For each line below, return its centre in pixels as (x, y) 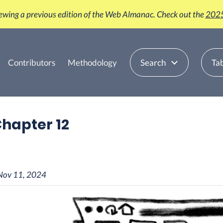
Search (153, 62)
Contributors (31, 62)
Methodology (92, 62)
